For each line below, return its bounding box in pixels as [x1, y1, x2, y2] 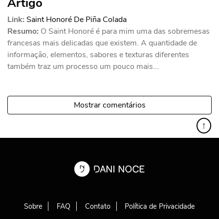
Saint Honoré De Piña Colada [26, 14, 127, 25]
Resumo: [7, 25, 39, 37]
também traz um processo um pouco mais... [7, 61, 159, 72]
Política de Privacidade [125, 201, 196, 211]
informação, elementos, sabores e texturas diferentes [7, 49, 189, 60]
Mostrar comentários [73, 99, 146, 110]
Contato [85, 201, 110, 211]
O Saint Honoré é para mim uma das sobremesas [41, 25, 210, 37]
